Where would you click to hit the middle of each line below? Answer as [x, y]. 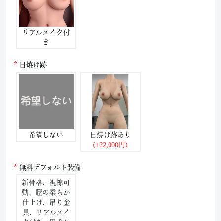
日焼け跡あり [110, 134]
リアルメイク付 [46, 31]
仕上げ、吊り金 [46, 202]
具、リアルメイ [46, 211]
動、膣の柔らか [46, 192]
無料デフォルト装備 [50, 166]
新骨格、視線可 [46, 182]
